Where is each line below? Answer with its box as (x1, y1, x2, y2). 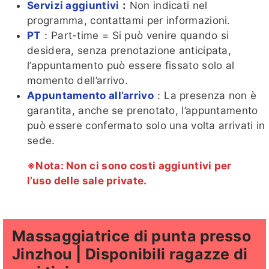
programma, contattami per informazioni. (27, 14, 231, 27)
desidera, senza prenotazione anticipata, (27, 44, 231, 57)
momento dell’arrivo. (27, 74, 128, 87)
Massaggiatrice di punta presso (12, 227, 251, 246)
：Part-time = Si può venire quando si (40, 29, 229, 42)
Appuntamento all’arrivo (27, 89, 154, 102)
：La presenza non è (153, 89, 257, 102)
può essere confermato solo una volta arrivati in (27, 119, 265, 132)
